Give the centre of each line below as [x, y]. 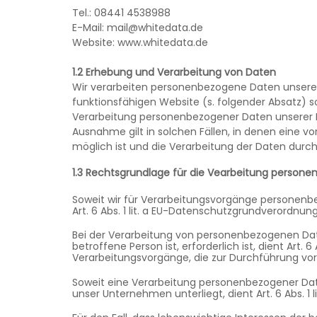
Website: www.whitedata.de [140, 42]
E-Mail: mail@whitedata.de [138, 28]
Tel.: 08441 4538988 [121, 13]
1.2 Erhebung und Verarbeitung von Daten [174, 72]
